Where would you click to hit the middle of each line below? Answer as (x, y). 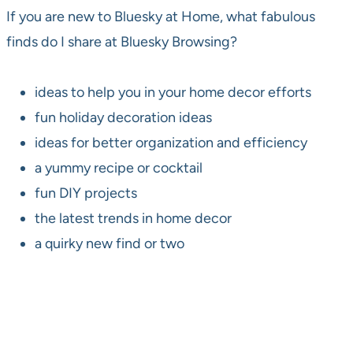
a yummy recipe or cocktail (119, 168)
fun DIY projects (86, 193)
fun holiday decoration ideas (123, 118)
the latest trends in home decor (133, 219)
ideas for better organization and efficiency (171, 143)
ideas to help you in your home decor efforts (173, 93)
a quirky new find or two (110, 244)
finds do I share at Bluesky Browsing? (122, 42)
